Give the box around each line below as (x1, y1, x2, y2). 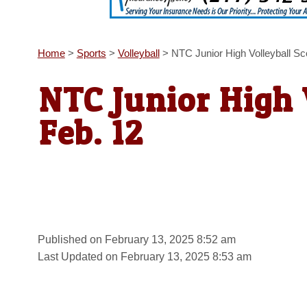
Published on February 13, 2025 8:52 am (37, 233, 236, 245)
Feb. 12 (38, 112, 144, 153)
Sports (76, 47, 106, 60)
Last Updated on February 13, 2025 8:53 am (37, 250, 251, 262)
